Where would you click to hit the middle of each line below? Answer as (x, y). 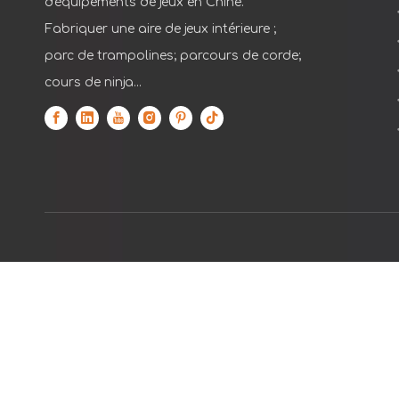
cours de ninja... (93, 83)
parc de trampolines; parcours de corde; (173, 56)
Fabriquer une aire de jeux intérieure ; (160, 29)
